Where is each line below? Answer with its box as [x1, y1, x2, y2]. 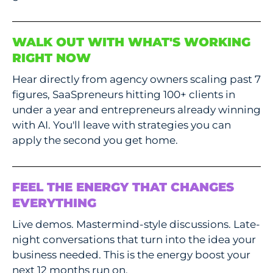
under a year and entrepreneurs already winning [12, 104, 261, 116]
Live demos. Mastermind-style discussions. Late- [12, 218, 260, 231]
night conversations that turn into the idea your [12, 233, 256, 246]
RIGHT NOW [12, 51, 91, 66]
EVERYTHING [12, 196, 96, 211]
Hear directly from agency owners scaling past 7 [12, 73, 261, 86]
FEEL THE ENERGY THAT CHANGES [12, 180, 234, 195]
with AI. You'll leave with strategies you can [12, 119, 231, 132]
